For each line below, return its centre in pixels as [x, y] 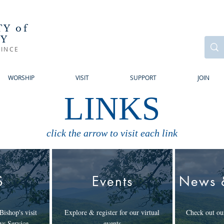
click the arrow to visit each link [112, 133]
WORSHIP [21, 77]
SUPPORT [143, 77]
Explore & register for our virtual [112, 212]
